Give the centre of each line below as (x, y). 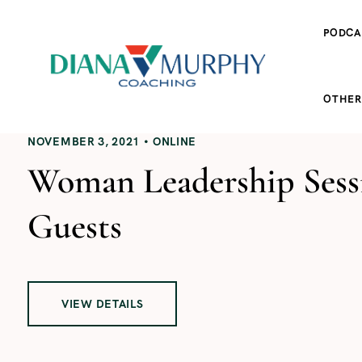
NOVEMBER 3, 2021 (84, 141)
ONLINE (175, 141)
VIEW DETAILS (103, 303)
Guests (75, 226)
